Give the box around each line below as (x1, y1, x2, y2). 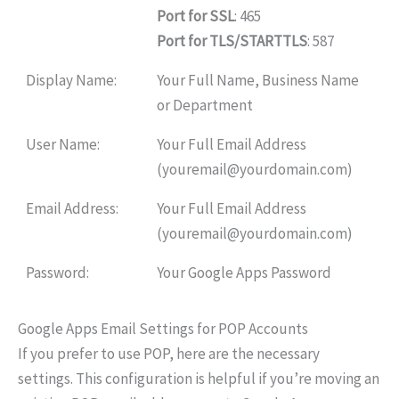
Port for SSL (156, 5, 234, 26)
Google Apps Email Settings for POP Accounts (18, 318, 308, 338)
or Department (156, 94, 253, 115)
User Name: (25, 134, 100, 154)
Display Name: (25, 69, 117, 90)
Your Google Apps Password (156, 262, 331, 282)
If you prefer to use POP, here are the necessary (18, 343, 320, 363)
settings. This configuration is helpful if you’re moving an (18, 368, 379, 388)
